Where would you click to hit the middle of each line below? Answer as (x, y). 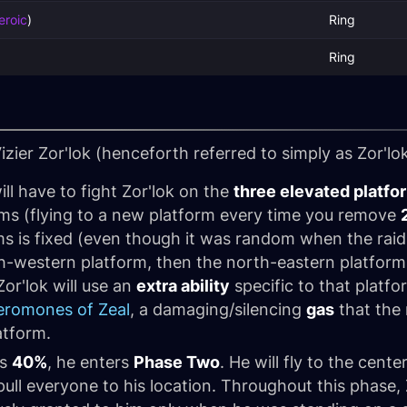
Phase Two (177, 362)
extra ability (183, 286)
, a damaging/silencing (218, 309)
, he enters (90, 362)
